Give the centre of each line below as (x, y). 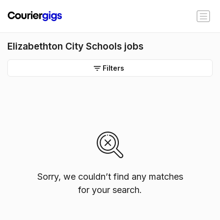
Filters (113, 68)
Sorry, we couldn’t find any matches (110, 177)
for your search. (110, 190)
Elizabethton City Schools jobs (75, 46)
